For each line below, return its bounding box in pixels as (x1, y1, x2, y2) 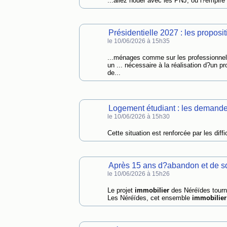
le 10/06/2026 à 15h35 (107, 37, 170, 45)
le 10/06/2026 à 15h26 (107, 170, 170, 177)
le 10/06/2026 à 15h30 (107, 113, 170, 120)
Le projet (107, 186, 135, 194)
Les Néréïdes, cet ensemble (107, 194, 192, 202)
